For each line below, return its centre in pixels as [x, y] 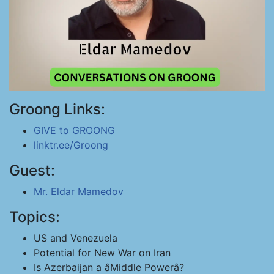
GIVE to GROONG [74, 130]
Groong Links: [57, 109]
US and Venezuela [76, 238]
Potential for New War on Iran [102, 253]
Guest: [32, 170]
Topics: [35, 217]
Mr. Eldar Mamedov [79, 191]
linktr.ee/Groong [71, 145]
